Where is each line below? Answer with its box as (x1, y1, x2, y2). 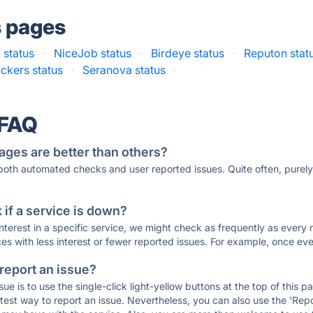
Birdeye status (151, 46, 225, 60)
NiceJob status (54, 46, 132, 60)
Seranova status (82, 63, 166, 77)
